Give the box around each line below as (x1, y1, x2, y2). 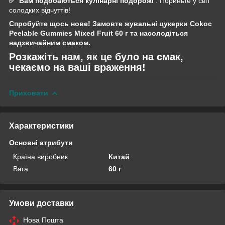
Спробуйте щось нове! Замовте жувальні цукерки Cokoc (9, 20, 212, 28)
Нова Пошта (23, 215, 63, 224)
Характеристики (9, 121, 74, 130)
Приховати (9, 89, 48, 97)
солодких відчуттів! (9, 6, 70, 15)
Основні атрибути (9, 138, 73, 147)
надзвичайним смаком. (9, 39, 90, 47)
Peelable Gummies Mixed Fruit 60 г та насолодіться (9, 29, 188, 38)
